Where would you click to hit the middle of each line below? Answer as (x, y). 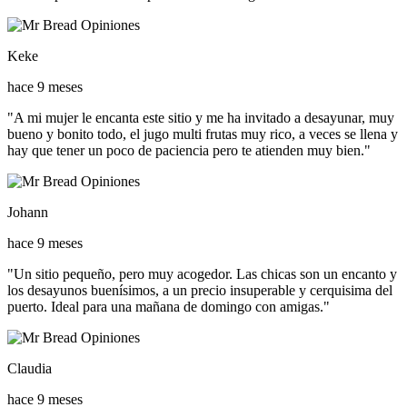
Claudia (30, 369)
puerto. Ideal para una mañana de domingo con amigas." (169, 307)
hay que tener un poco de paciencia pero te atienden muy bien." (189, 151)
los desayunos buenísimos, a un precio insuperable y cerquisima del (200, 291)
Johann (28, 213)
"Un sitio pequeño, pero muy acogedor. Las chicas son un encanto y (202, 274)
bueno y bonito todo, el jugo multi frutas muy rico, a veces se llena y (203, 134)
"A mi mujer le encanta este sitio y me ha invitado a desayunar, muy (201, 118)
